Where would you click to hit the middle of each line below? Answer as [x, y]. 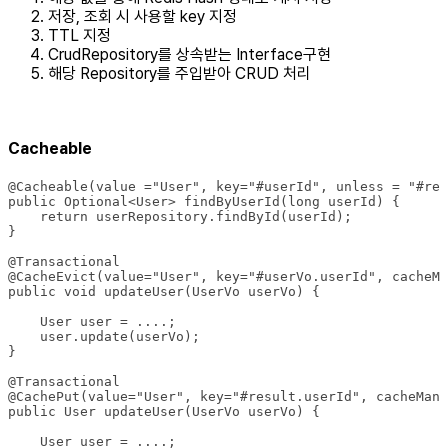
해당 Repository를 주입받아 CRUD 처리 [179, 73]
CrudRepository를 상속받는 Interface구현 [189, 54]
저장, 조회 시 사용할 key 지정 [142, 16]
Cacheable [50, 149]
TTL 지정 [79, 35]
